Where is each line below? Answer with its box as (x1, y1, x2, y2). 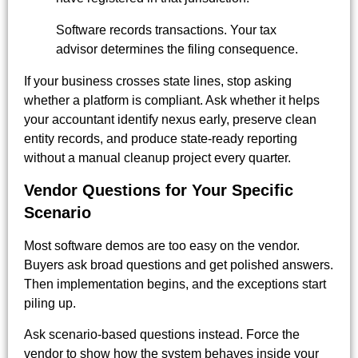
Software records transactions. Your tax (56, 23, 276, 38)
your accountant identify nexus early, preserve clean (24, 113, 316, 127)
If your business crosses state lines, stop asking (24, 74, 292, 89)
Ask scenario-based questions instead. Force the (24, 327, 300, 341)
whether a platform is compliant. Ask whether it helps (24, 93, 320, 108)
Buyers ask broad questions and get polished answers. (24, 258, 333, 272)
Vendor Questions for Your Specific (24, 181, 293, 200)
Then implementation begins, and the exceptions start (24, 277, 326, 292)
